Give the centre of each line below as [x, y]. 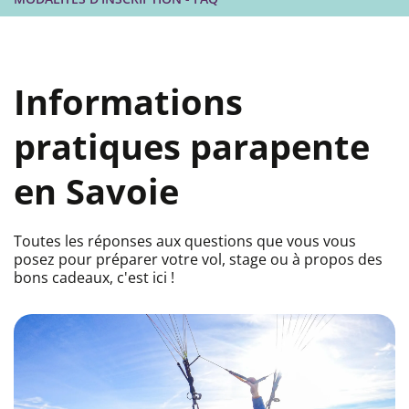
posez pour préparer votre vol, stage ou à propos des [198, 260]
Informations [128, 102]
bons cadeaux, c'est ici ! [94, 278]
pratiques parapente [192, 147]
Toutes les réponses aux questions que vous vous [185, 241]
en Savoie [96, 191]
